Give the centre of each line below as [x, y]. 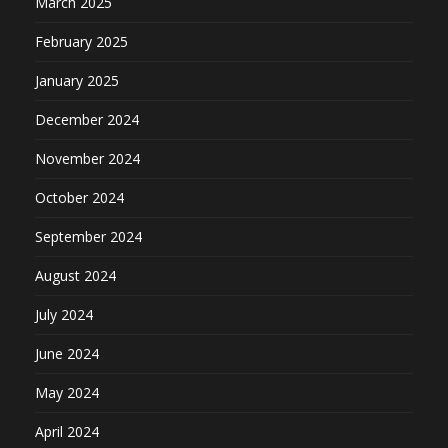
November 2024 [87, 159]
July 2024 [64, 315]
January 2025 [77, 81]
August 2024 [75, 276]
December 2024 [87, 120]
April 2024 [67, 432]
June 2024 [67, 354]
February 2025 [81, 42]
